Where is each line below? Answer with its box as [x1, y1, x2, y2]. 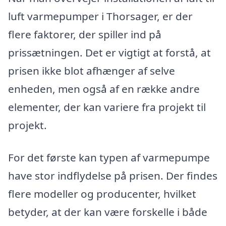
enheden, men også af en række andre [8, 81, 200, 96]
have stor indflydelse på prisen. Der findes [8, 168, 217, 183]
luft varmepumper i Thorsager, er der [8, 9, 193, 23]
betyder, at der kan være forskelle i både [8, 204, 207, 219]
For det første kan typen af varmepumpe [8, 150, 210, 164]
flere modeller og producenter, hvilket [8, 186, 196, 201]
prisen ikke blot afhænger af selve [8, 63, 175, 78]
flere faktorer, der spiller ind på [8, 27, 161, 41]
